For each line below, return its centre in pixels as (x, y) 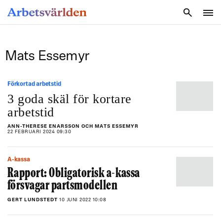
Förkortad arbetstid (36, 84)
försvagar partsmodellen (63, 186)
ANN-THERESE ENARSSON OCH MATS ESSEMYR (73, 127)
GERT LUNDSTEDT (33, 200)
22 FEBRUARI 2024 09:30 (39, 132)
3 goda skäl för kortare (70, 99)
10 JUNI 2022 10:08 (83, 200)
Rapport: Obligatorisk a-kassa (74, 174)
